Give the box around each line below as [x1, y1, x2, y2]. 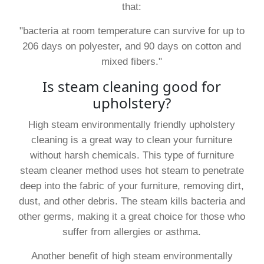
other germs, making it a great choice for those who [18, 210, 246, 222]
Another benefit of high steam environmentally [31, 250, 233, 262]
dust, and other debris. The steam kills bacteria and [18, 195, 245, 207]
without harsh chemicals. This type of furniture [29, 149, 234, 161]
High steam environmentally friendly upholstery [28, 118, 236, 130]
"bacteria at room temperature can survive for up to [19, 25, 245, 37]
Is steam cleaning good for [42, 76, 222, 96]
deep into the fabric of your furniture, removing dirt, [19, 180, 244, 192]
